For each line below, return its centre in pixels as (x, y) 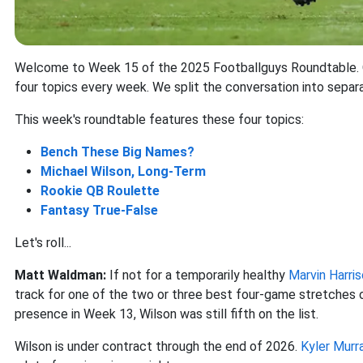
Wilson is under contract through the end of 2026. (158, 347)
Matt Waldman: (60, 275)
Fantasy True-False (99, 211)
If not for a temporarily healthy (197, 275)
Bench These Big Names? (117, 152)
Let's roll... (43, 243)
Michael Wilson (86, 172)
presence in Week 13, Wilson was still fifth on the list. (168, 314)
